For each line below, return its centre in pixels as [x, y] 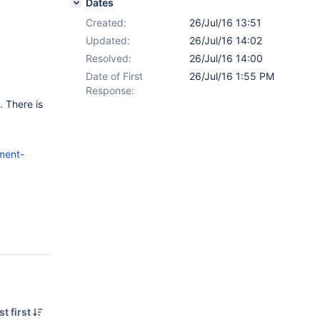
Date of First [114, 76]
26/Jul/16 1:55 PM [232, 76]
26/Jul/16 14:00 [226, 58]
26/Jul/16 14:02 [226, 40]
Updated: [108, 40]
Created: [106, 22]
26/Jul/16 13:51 [225, 22]
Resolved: [109, 58]
